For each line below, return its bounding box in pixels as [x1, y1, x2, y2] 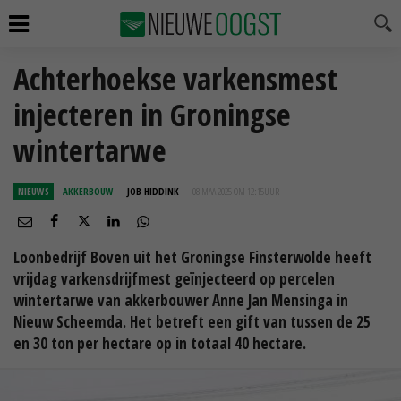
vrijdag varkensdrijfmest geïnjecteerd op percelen [13, 269, 335, 289]
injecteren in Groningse [13, 94, 291, 135]
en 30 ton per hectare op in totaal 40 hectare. [13, 333, 306, 354]
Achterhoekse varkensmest [13, 58, 337, 99]
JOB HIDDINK [127, 184, 179, 198]
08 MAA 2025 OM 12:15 [192, 184, 264, 198]
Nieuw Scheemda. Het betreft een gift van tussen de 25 [13, 311, 371, 332]
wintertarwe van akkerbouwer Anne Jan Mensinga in [13, 290, 348, 311]
